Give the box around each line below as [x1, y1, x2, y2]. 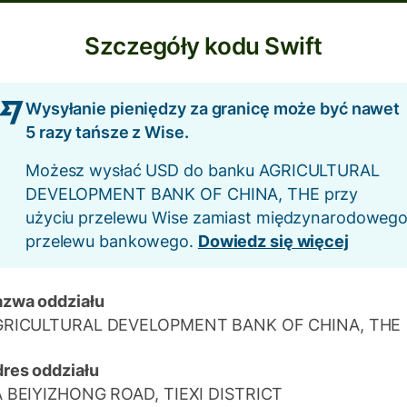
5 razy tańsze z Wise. [25, 123, 189, 142]
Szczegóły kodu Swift [84, 32, 323, 60]
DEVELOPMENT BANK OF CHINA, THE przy [25, 184, 359, 203]
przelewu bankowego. [25, 232, 198, 251]
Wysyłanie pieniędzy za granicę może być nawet [25, 99, 401, 118]
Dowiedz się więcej [197, 232, 349, 251]
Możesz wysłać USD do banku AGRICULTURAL [25, 161, 380, 180]
